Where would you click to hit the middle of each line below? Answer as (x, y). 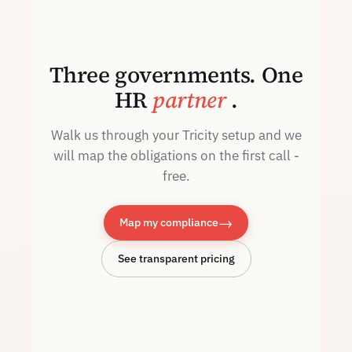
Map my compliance (169, 222)
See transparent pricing (176, 258)
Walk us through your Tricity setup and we (176, 135)
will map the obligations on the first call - (176, 156)
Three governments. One (176, 75)
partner (189, 100)
